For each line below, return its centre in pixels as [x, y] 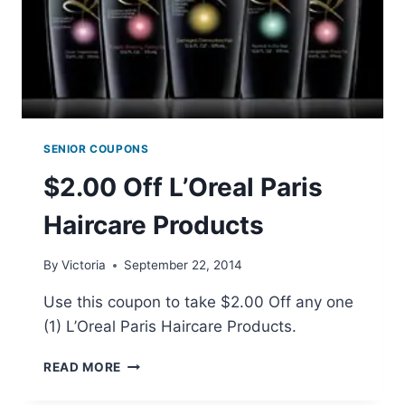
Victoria [84, 265]
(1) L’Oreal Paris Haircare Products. [170, 327]
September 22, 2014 [184, 265]
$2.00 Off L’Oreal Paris [183, 187]
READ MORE [83, 367]
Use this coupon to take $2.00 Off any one [198, 302]
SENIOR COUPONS [96, 148]
